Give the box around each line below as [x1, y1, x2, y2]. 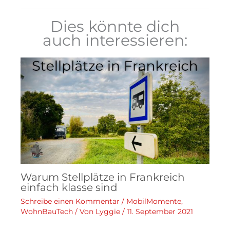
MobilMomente [126, 196, 181, 206]
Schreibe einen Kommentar [21, 196, 120, 206]
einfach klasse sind [21, 181, 118, 194]
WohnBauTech [21, 206, 73, 216]
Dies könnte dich [50, 16, 180, 36]
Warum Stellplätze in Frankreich [21, 170, 185, 183]
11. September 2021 [127, 206, 193, 216]
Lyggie [95, 206, 122, 216]
